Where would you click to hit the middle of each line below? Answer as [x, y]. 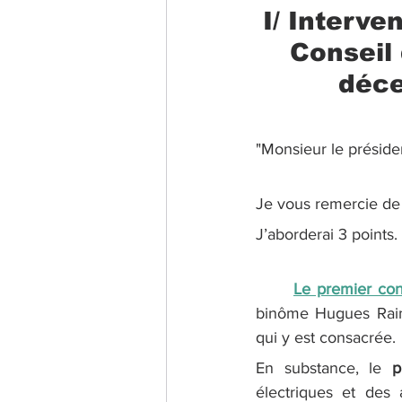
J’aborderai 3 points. [327, 235]
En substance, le [324, 368]
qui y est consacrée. [326, 338]
